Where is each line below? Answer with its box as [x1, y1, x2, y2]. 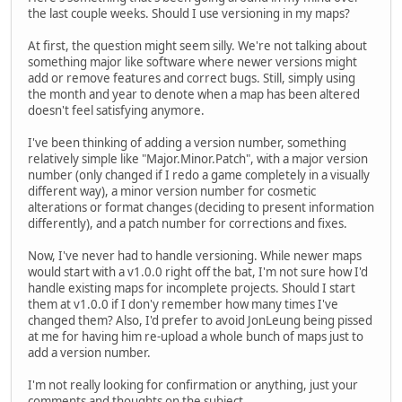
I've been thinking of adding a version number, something [28, 134, 346, 151]
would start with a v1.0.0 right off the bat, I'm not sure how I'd [28, 263, 368, 280]
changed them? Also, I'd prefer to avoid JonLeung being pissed [28, 311, 372, 328]
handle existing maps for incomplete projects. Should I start [28, 279, 355, 296]
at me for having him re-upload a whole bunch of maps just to [28, 328, 363, 345]
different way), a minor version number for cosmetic [28, 182, 316, 199]
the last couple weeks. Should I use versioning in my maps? [28, 4, 350, 22]
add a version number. [28, 344, 151, 361]
